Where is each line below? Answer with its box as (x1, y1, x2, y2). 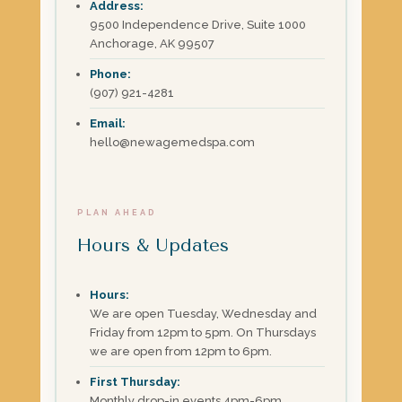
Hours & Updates (77, 234, 230, 256)
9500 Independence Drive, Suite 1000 (90, 17, 307, 31)
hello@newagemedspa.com (90, 135, 256, 149)
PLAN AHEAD (77, 207, 158, 217)
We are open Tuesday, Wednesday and (90, 306, 318, 320)
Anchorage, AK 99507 (90, 36, 215, 50)
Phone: (90, 66, 132, 81)
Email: (90, 116, 127, 130)
